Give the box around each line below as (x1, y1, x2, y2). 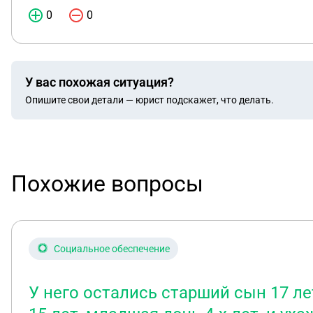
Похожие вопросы (11, 170, 203, 197)
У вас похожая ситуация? (25, 74, 174, 89)
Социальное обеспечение (54, 243, 170, 254)
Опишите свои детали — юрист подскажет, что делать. (25, 94, 274, 105)
